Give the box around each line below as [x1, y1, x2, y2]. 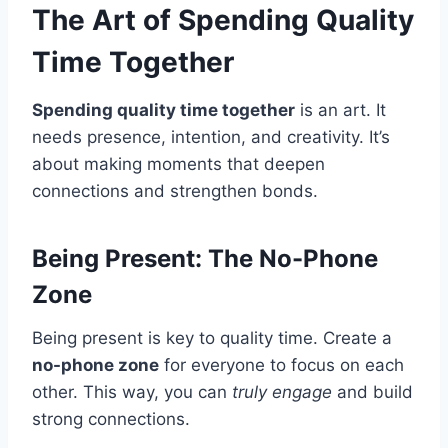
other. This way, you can [32, 382, 232, 403]
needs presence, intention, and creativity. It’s [32, 127, 390, 148]
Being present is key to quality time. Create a [32, 328, 392, 349]
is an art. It [295, 100, 386, 121]
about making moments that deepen [32, 154, 325, 175]
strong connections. [32, 409, 190, 430]
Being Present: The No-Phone [32, 244, 378, 274]
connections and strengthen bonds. [32, 181, 318, 202]
